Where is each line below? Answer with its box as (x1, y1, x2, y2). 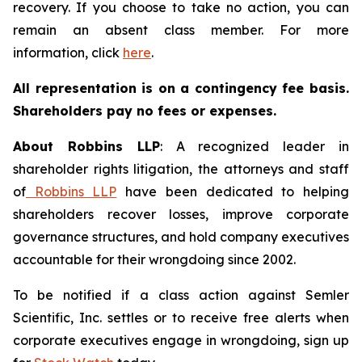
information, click (13, 44, 123, 61)
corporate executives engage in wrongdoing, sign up (13, 332, 349, 348)
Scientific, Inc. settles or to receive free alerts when (13, 309, 349, 326)
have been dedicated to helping (116, 183, 350, 200)
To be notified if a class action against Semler (13, 287, 349, 303)
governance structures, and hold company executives (13, 229, 349, 245)
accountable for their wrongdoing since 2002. (13, 251, 296, 267)
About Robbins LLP (13, 138, 160, 154)
